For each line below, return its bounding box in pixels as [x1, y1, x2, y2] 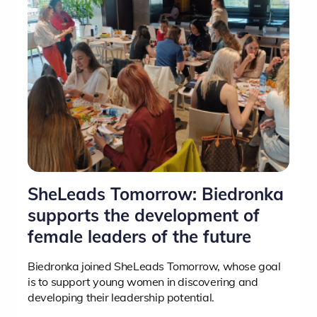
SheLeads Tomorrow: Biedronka [28, 183, 284, 204]
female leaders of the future [28, 225, 251, 247]
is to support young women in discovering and [28, 274, 258, 289]
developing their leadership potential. [28, 289, 214, 304]
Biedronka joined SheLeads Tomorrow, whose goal [28, 258, 281, 273]
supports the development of [28, 204, 260, 226]
